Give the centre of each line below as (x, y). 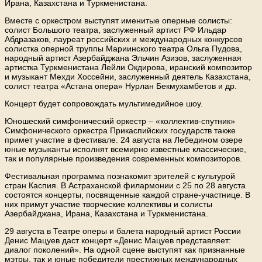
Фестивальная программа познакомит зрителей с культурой (120, 176)
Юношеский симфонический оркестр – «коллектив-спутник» (120, 121)
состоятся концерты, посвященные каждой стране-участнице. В (127, 195)
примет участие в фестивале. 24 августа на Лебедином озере (124, 140)
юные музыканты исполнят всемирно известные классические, (125, 149)
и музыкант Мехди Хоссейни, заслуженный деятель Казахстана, (128, 77)
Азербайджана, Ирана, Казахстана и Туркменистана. (106, 214)
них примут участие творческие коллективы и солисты (108, 204)
